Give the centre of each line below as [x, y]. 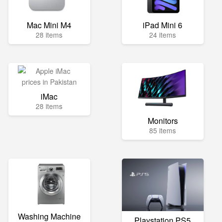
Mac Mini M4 [49, 25]
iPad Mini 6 [163, 25]
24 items [163, 35]
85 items [163, 130]
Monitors [163, 121]
